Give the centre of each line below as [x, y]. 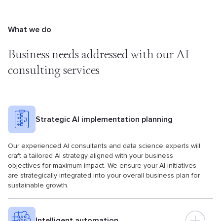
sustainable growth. [38, 185]
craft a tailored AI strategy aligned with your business [91, 156]
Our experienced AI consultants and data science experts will [104, 146]
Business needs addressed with [81, 54]
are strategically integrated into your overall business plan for [104, 175]
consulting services [54, 70]
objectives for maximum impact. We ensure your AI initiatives [102, 166]
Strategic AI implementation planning [104, 119]
